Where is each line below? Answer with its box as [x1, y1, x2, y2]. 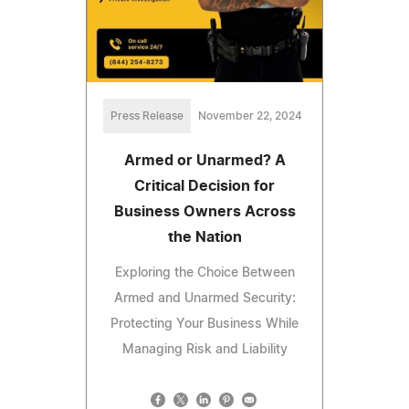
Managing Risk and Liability [121, 342, 288, 356]
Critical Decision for [134, 178, 275, 194]
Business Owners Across [113, 204, 296, 219]
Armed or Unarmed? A [123, 152, 286, 168]
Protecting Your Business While [110, 317, 299, 330]
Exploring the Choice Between [114, 266, 295, 279]
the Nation [167, 229, 242, 245]
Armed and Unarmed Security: [113, 291, 296, 305]
